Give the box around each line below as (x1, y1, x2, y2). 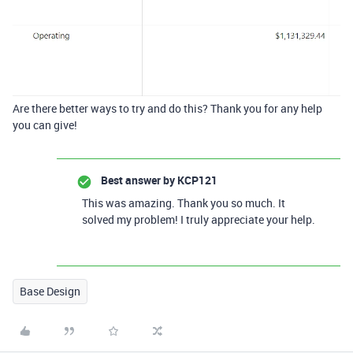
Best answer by (101, 173, 175, 188)
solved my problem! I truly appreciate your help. (82, 212, 315, 228)
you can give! (13, 117, 77, 133)
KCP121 (175, 173, 217, 188)
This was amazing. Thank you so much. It (82, 195, 285, 211)
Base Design (20, 284, 80, 299)
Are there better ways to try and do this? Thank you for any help (13, 101, 322, 117)
